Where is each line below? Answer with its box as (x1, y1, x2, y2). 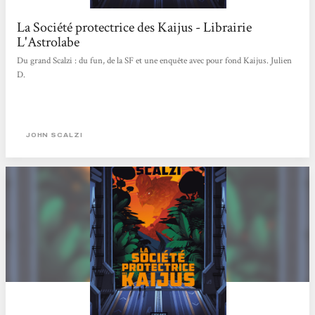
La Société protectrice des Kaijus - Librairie (17, 18, 252, 37)
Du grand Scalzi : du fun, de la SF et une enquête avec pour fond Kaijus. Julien (17, 55, 292, 67)
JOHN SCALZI (25, 131, 84, 139)
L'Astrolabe (17, 32, 80, 51)
